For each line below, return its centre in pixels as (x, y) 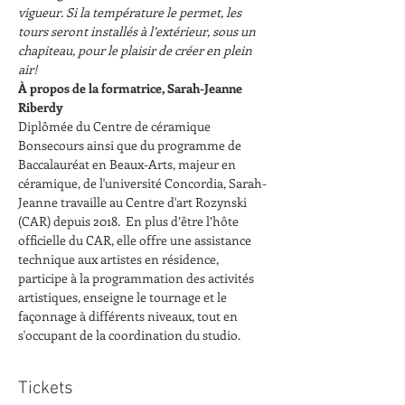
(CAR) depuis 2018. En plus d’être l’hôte (130, 221)
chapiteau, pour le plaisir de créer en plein (137, 50)
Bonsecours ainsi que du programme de (131, 145)
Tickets (46, 388)
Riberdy (40, 107)
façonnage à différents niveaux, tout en (129, 316)
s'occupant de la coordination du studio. (129, 334)
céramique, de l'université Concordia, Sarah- (142, 183)
